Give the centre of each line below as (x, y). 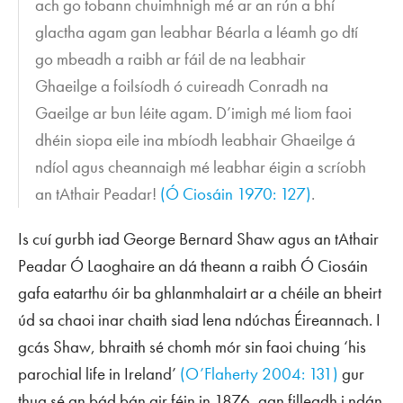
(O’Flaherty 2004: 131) (259, 373)
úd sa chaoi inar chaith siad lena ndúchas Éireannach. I (199, 319)
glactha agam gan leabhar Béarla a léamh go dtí (197, 31)
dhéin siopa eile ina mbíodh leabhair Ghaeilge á (196, 139)
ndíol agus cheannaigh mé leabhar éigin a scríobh (201, 166)
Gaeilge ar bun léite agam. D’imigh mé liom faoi (194, 112)
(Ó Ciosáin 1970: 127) (236, 193)
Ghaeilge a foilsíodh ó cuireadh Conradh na (182, 85)
